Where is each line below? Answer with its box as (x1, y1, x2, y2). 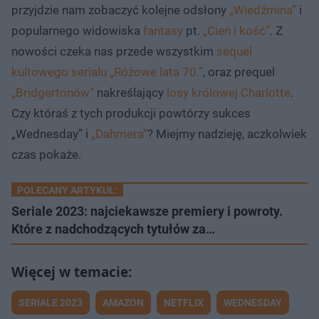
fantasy (143, 23, 186, 38)
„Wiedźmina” (226, 3, 296, 18)
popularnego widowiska (11, 23, 143, 38)
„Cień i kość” (203, 23, 270, 38)
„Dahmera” (88, 127, 147, 142)
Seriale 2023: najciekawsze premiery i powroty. (11, 204, 283, 219)
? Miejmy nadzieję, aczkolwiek (147, 127, 307, 142)
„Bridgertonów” (11, 85, 94, 100)
